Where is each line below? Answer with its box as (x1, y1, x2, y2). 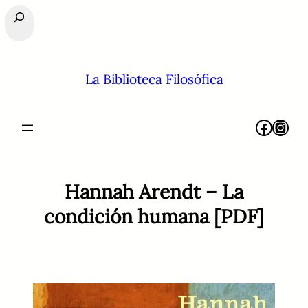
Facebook (255, 115, 264, 137)
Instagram (272, 115, 286, 137)
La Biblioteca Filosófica (85, 71, 223, 88)
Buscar (5, 8, 46, 24)
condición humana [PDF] (44, 204, 264, 230)
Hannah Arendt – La (65, 179, 243, 205)
